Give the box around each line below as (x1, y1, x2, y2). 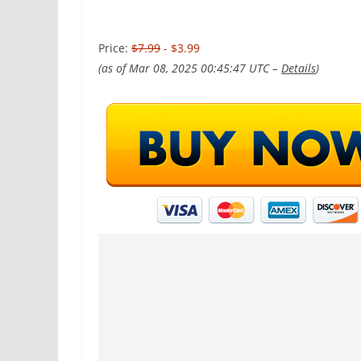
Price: (98, 39, 131, 56)
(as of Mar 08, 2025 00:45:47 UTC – (98, 60, 281, 76)
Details (281, 60, 316, 76)
